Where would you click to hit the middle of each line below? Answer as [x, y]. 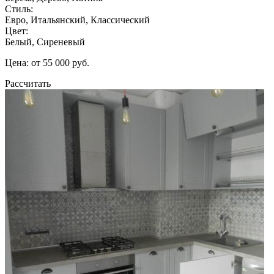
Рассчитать [28, 83]
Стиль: [19, 9]
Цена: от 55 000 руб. [47, 62]
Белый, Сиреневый [45, 42]
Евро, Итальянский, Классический [77, 20]
